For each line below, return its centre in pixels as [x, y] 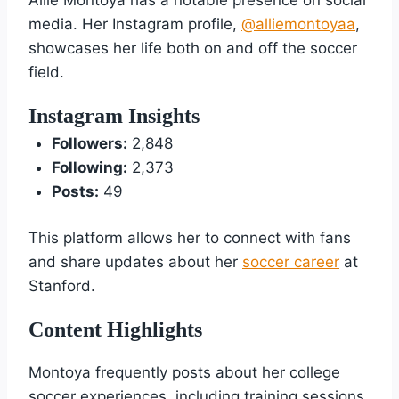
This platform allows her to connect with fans [190, 238]
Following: [89, 167]
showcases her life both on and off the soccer [193, 48]
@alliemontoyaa [298, 24]
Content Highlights [115, 330]
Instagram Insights [114, 115]
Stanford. [62, 286]
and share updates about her [135, 262]
